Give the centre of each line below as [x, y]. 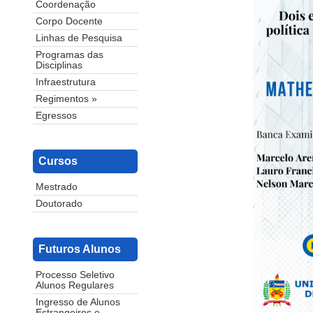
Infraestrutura [66, 82]
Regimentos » [66, 99]
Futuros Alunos [80, 249]
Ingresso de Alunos [78, 303]
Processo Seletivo [75, 275]
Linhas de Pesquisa [79, 38]
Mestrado [57, 187]
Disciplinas [59, 66]
